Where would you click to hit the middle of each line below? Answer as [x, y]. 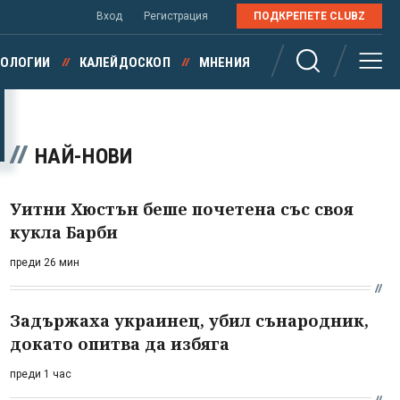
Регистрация [176, 16]
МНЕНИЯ [224, 62]
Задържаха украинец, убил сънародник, [189, 321]
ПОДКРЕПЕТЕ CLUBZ [309, 16]
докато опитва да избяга [120, 344]
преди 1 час [41, 374]
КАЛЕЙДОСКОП [125, 62]
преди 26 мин [45, 262]
